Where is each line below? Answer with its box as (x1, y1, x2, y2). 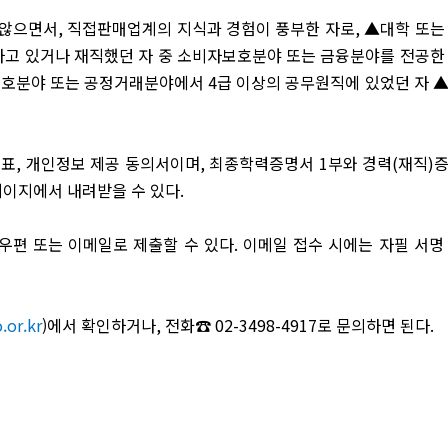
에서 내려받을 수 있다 (33, 178, 180, 202)
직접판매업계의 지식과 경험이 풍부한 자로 (67, 16, 355, 40)
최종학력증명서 (209, 151, 319, 175)
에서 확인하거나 (47, 313, 156, 337)
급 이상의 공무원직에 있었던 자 (217, 70, 433, 94)
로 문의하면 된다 (317, 313, 430, 337)
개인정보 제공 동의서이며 (25, 151, 200, 175)
